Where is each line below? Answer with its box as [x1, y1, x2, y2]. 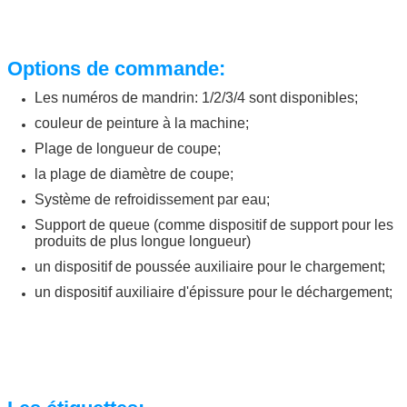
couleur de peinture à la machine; [35, 115, 249, 132]
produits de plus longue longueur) [35, 233, 251, 250]
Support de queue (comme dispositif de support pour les [35, 217, 393, 233]
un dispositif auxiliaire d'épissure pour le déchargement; [35, 284, 392, 301]
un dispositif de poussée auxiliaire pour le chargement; [35, 259, 385, 275]
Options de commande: [7, 57, 225, 81]
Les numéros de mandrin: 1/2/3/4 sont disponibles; [35, 90, 358, 106]
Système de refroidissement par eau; [35, 192, 270, 208]
